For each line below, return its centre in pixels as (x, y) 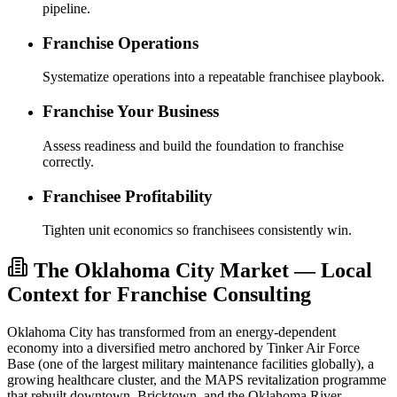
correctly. (68, 161)
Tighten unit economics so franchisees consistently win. (197, 230)
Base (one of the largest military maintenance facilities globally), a (191, 364)
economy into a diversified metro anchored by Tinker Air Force (183, 348)
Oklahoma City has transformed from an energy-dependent (171, 332)
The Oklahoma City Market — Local (203, 271)
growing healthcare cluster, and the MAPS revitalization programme (197, 380)
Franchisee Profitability (128, 196)
